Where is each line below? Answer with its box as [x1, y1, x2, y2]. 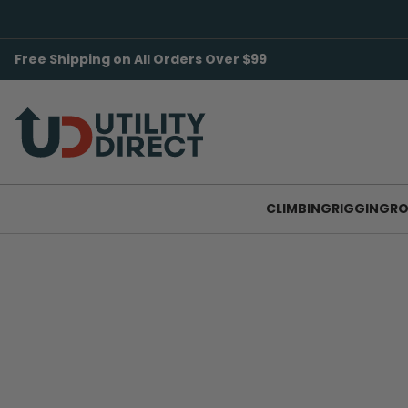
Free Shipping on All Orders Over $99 [15, 50, 267, 68]
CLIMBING [265, 199, 331, 218]
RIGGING [331, 199, 390, 218]
